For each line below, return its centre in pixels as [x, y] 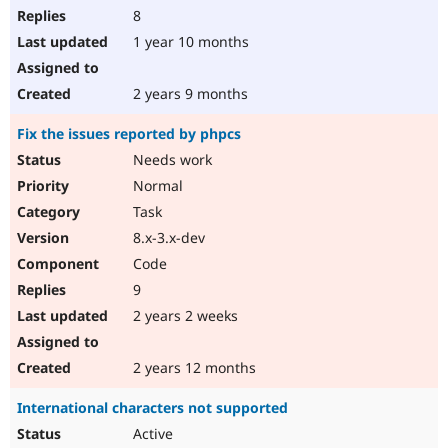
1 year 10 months [189, 42]
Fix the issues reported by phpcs [129, 134]
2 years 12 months [192, 368]
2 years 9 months [188, 94]
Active [151, 434]
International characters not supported [152, 408]
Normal [156, 186]
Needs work [170, 160]
